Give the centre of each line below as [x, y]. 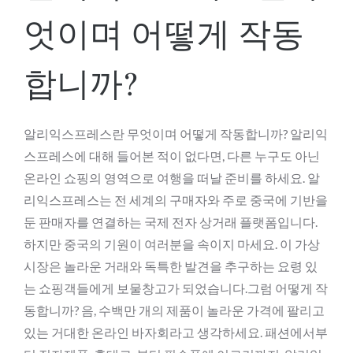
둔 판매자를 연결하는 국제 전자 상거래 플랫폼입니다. [171, 221]
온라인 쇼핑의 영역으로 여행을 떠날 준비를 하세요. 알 [172, 177]
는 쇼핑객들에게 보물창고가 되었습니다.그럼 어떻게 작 [176, 288]
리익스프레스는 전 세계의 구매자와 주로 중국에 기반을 [176, 199]
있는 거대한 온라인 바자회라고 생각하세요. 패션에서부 [176, 332]
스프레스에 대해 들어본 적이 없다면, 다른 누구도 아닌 [172, 155]
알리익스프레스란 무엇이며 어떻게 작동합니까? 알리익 [176, 133]
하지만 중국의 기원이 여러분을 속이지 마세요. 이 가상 [172, 243]
